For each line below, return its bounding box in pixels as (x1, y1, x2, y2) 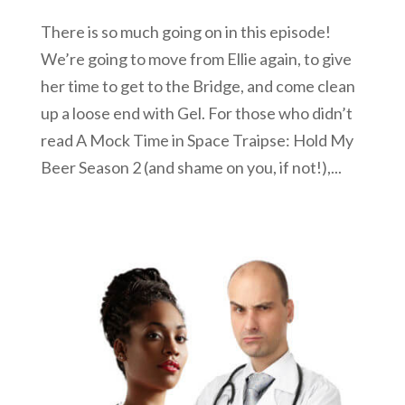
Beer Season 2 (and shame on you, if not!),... (40, 156, 342, 177)
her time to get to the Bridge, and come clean (40, 75, 355, 96)
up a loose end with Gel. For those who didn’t (40, 102, 353, 123)
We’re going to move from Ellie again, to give (40, 48, 352, 69)
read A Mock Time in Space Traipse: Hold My (40, 129, 353, 150)
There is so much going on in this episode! (40, 21, 331, 42)
